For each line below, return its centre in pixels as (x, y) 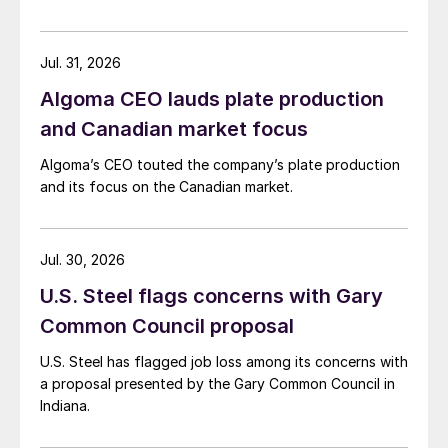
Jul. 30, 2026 (82, 260)
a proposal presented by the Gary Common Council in (217, 384)
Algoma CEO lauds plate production (212, 99)
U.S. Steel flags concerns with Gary (211, 296)
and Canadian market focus (174, 129)
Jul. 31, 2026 (80, 63)
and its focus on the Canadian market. (166, 187)
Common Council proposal (167, 326)
